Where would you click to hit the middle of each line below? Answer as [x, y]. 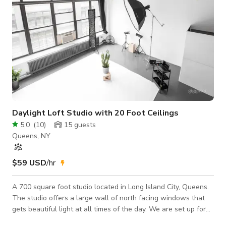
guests [84, 125]
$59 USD [29, 163]
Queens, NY [31, 136]
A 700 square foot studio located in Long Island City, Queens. [110, 187]
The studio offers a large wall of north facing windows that [108, 198]
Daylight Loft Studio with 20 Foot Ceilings [95, 113]
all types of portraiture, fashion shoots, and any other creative [112, 220]
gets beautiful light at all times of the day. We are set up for [109, 209]
